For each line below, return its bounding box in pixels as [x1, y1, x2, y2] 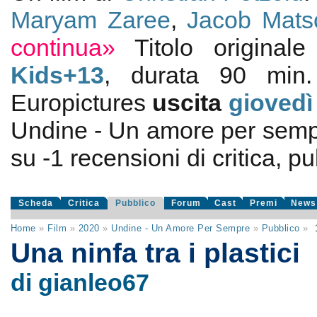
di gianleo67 [10, 269, 149, 296]
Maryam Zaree [10, 6, 171, 33]
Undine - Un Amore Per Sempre [111, 223, 250, 234]
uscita [152, 89, 229, 116]
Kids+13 [10, 62, 104, 88]
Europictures [10, 89, 153, 116]
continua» [10, 34, 115, 61]
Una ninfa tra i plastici [10, 237, 300, 268]
